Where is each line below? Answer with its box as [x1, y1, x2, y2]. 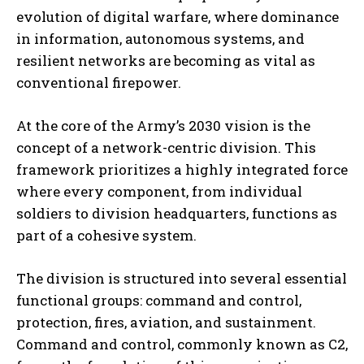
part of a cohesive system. [16, 226, 197, 245]
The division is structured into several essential [16, 269, 347, 288]
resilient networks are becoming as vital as [16, 51, 315, 71]
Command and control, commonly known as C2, [16, 335, 348, 354]
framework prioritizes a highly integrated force [16, 160, 348, 180]
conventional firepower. [16, 73, 181, 93]
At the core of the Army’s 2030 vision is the [16, 116, 310, 136]
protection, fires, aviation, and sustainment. [16, 313, 316, 332]
